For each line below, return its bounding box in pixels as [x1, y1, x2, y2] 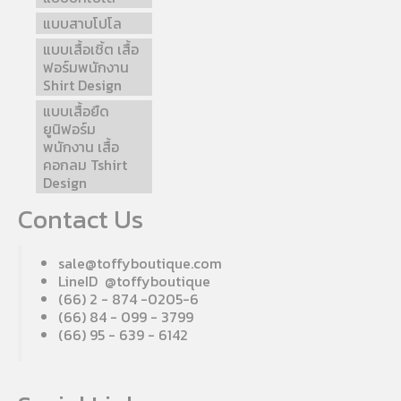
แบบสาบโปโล [43, 13, 122, 35]
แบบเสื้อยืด [43, 100, 109, 123]
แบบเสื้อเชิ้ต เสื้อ [43, 38, 139, 61]
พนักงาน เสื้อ [43, 136, 119, 158]
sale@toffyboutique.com [58, 252, 222, 275]
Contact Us [18, 200, 143, 239]
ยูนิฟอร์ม [43, 118, 96, 141]
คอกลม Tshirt [43, 154, 127, 176]
